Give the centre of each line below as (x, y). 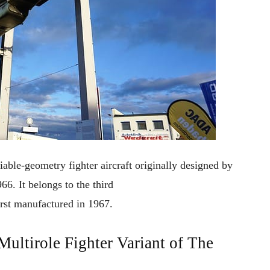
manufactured (44, 204)
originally (158, 165)
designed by (206, 165)
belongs (45, 185)
